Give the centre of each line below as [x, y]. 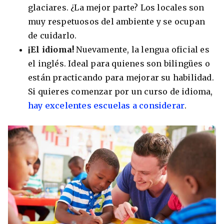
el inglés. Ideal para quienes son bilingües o [119, 64]
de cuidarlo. [52, 36]
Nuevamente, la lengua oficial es [143, 50]
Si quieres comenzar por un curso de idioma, [120, 92]
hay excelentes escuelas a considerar [106, 106]
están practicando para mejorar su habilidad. [121, 78]
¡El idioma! [52, 50]
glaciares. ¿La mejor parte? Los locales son [116, 8]
